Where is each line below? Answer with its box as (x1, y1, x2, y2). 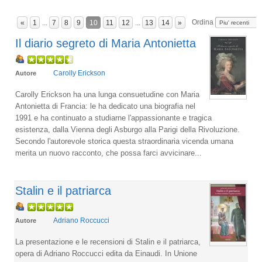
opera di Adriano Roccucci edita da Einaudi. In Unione (15, 249, 197, 258)
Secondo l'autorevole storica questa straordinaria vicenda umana (15, 136, 233, 146)
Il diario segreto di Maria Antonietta (15, 36, 196, 50)
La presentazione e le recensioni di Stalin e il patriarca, (15, 237, 201, 246)
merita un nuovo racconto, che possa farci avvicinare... (15, 148, 202, 157)
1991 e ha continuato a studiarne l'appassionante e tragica (15, 113, 212, 122)
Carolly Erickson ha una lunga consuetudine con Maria (15, 89, 199, 99)
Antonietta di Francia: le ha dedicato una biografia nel (15, 101, 195, 111)
